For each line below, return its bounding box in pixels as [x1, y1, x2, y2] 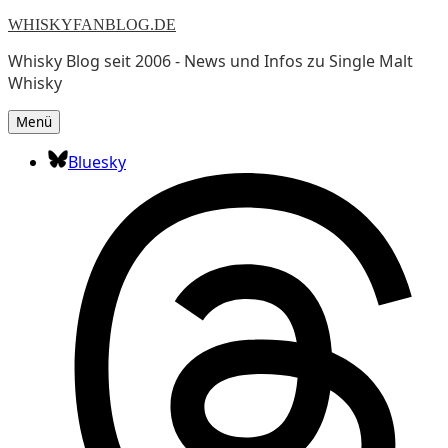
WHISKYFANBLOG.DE [8, 16, 176, 33]
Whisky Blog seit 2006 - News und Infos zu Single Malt [8, 50, 413, 72]
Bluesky [68, 151, 126, 173]
